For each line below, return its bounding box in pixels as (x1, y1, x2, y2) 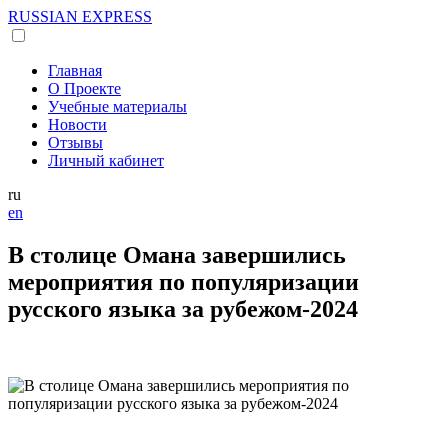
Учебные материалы (48, 98, 187, 115)
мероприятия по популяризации (8, 268, 359, 295)
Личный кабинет (48, 152, 164, 169)
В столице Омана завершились (8, 241, 346, 268)
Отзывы (48, 134, 103, 151)
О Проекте (48, 80, 121, 97)
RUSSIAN (8, 8, 78, 25)
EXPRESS (78, 8, 152, 25)
